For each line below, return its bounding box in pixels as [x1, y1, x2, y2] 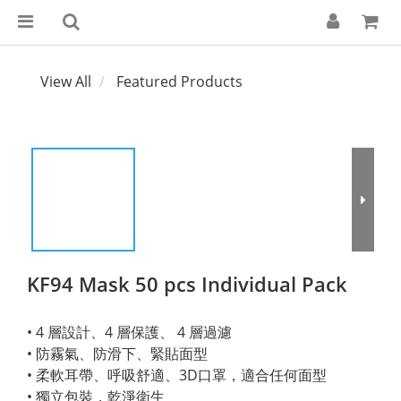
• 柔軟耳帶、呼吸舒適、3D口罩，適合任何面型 [27, 365, 327, 385]
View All [40, 72, 91, 91]
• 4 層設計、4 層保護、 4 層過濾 [27, 322, 232, 342]
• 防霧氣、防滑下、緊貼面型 [27, 344, 208, 363]
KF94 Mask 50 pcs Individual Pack [27, 270, 347, 297]
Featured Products [116, 72, 243, 91]
